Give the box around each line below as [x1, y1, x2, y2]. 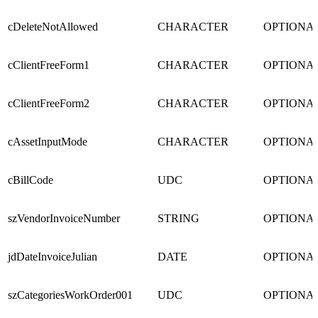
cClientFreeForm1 [8, 59, 89, 72]
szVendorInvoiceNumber [8, 212, 120, 225]
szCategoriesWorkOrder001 [8, 289, 133, 302]
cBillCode [8, 174, 53, 187]
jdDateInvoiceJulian [8, 251, 97, 263]
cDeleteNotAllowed [8, 21, 98, 33]
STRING [158, 212, 199, 225]
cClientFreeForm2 [8, 97, 89, 110]
